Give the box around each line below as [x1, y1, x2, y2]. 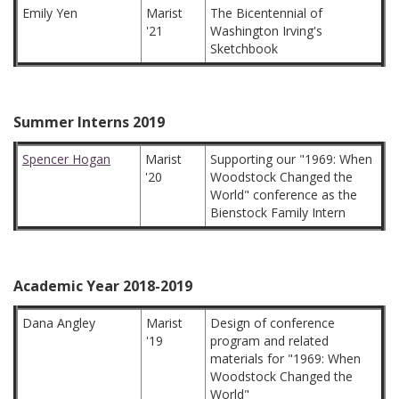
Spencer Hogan [22, 151, 110, 167]
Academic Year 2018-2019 [13, 276, 192, 296]
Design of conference [210, 314, 335, 331]
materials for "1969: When [210, 350, 361, 367]
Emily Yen [22, 4, 77, 21]
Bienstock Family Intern [210, 204, 346, 221]
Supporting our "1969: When [210, 151, 372, 167]
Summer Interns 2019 [13, 112, 165, 132]
